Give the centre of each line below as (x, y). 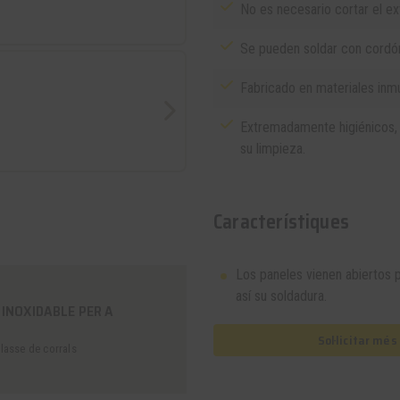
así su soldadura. (281, 296)
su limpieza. (273, 149)
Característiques (282, 222)
